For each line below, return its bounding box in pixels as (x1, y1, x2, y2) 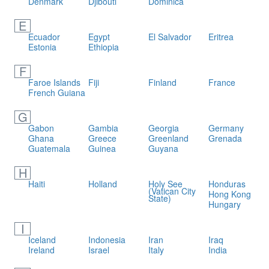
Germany (208, 122, 244, 134)
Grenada (208, 132, 242, 144)
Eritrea (208, 31, 234, 43)
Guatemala (28, 142, 71, 154)
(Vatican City (148, 185, 196, 197)
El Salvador (148, 31, 192, 43)
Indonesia (88, 234, 125, 246)
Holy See (148, 178, 183, 190)
